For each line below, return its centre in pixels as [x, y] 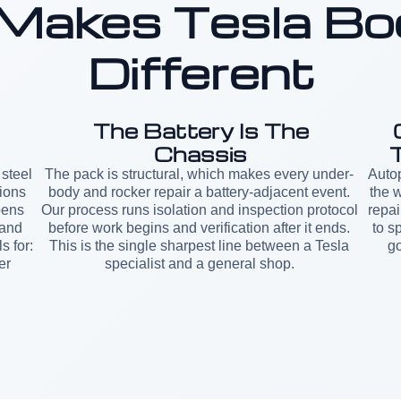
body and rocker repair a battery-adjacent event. [200, 192]
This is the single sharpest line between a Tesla [200, 246]
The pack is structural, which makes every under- [200, 174]
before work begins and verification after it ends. [200, 228]
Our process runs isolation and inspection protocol [199, 210]
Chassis [200, 154]
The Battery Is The [200, 131]
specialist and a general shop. [199, 264]
